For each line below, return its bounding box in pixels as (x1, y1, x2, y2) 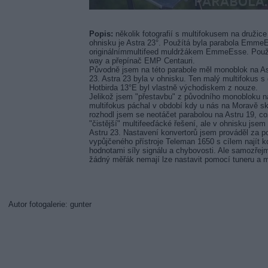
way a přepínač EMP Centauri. (89, 56, 195, 65)
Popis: (89, 29, 113, 38)
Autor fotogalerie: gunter (8, 199, 92, 209)
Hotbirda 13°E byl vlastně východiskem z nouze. (89, 83, 258, 92)
